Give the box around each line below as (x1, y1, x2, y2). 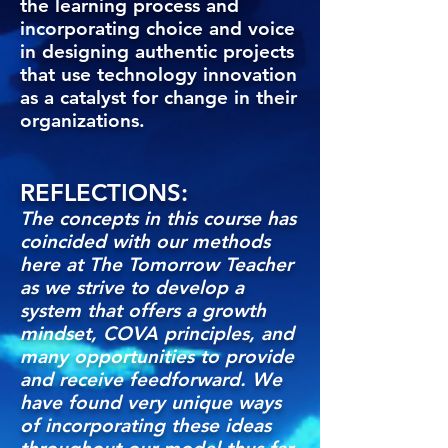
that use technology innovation (20, 63, 297, 86)
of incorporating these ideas (20, 414, 271, 437)
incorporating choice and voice (20, 17, 295, 40)
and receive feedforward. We (20, 368, 282, 391)
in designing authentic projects (20, 40, 294, 63)
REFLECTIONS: (20, 178, 188, 207)
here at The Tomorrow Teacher (20, 253, 293, 276)
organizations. (20, 109, 151, 132)
